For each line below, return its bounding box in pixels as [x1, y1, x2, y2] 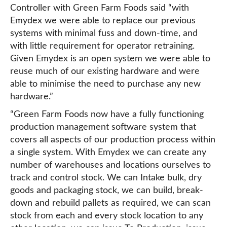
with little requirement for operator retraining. [10, 42, 195, 51]
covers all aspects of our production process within [10, 135, 215, 144]
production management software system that [10, 123, 196, 132]
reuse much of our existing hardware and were [10, 67, 200, 76]
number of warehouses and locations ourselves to [10, 161, 211, 170]
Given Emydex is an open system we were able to [10, 54, 210, 63]
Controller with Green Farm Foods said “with [10, 4, 189, 13]
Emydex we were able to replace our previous [10, 16, 196, 25]
